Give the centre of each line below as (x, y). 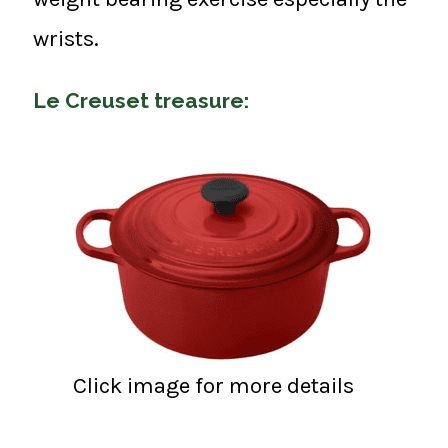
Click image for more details (213, 385)
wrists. (66, 39)
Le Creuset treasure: (141, 100)
